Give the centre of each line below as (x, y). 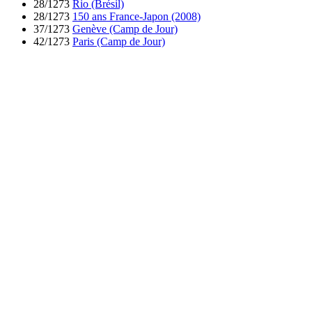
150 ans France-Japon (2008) (136, 16)
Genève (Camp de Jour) (125, 29)
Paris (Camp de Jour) (119, 41)
